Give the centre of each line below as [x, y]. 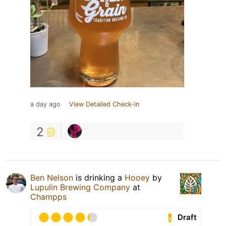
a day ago [45, 104]
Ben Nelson [52, 177]
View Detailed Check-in [104, 104]
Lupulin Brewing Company [81, 187]
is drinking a [99, 177]
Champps [48, 196]
